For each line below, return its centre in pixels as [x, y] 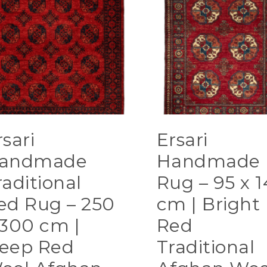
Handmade [208, 162]
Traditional [206, 247]
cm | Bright [208, 204]
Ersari [182, 140]
